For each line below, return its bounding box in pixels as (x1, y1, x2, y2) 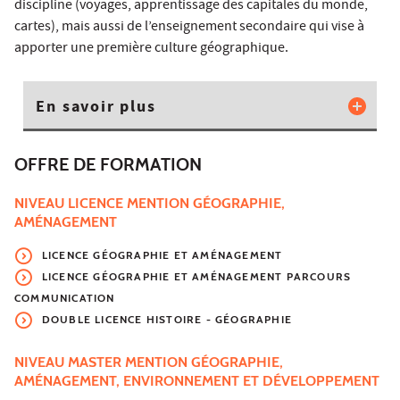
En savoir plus (36, 95, 156, 121)
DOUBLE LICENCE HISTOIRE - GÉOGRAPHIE (41, 312, 292, 327)
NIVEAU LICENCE (14, 195, 127, 212)
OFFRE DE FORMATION (14, 154, 202, 176)
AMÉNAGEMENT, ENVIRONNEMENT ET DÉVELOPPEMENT (14, 372, 379, 390)
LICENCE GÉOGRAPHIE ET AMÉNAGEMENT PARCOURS (41, 270, 352, 284)
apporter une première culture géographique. (14, 37, 288, 60)
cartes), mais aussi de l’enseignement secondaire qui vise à (14, 16, 364, 38)
